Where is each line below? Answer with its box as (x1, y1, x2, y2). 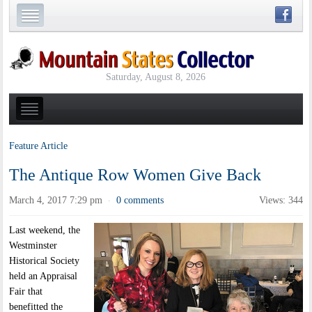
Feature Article (9, 141, 68, 152)
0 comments (116, 195, 164, 206)
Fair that (9, 286, 43, 297)
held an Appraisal (9, 271, 78, 282)
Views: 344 (258, 195, 303, 206)
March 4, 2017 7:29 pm (9, 195, 103, 206)
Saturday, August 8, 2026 (106, 71, 206, 82)
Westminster (9, 240, 58, 251)
